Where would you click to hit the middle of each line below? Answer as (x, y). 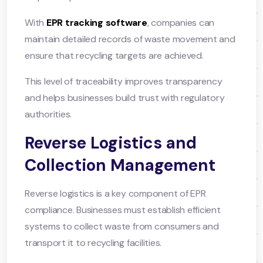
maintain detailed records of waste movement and (130, 39)
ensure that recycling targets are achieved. (114, 55)
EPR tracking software (97, 22)
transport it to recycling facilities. (93, 242)
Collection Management (120, 165)
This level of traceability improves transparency (124, 81)
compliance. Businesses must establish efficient (123, 210)
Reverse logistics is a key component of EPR (115, 193)
